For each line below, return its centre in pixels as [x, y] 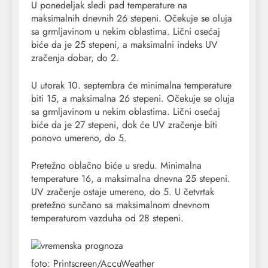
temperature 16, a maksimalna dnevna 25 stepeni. [131, 179]
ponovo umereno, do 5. [79, 138]
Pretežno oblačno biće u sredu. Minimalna [116, 166]
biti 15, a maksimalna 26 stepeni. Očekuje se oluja [133, 99]
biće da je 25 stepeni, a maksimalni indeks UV [124, 45]
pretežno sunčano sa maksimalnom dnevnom [120, 205]
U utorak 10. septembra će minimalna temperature [131, 86]
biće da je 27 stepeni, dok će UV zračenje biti [124, 125]
